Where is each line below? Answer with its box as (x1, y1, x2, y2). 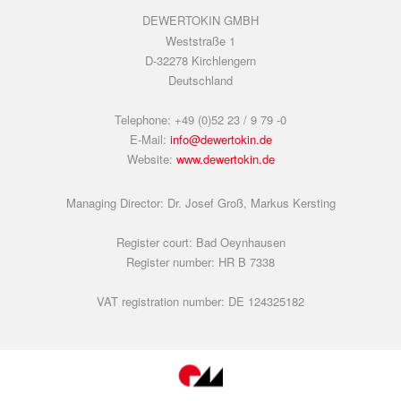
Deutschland (168, 72, 233, 89)
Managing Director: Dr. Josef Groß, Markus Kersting (65, 194, 336, 211)
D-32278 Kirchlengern (145, 52, 256, 69)
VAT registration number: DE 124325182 (97, 293, 304, 310)
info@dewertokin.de (166, 131, 272, 148)
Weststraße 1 (166, 32, 235, 49)
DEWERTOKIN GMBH (142, 12, 259, 29)
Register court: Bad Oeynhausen (115, 234, 286, 251)
